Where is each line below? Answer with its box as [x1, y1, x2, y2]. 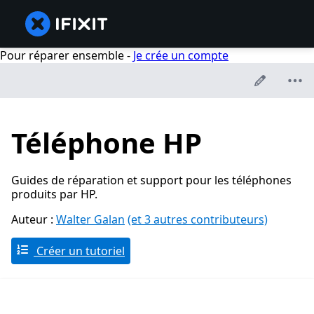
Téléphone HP [11, 123, 202, 163]
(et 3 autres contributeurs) [128, 212, 268, 228]
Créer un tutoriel [34, 243, 125, 259]
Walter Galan [56, 212, 125, 228]
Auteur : [11, 212, 56, 228]
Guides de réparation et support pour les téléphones [11, 172, 292, 189]
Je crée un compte [133, 48, 228, 63]
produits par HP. [11, 186, 97, 203]
